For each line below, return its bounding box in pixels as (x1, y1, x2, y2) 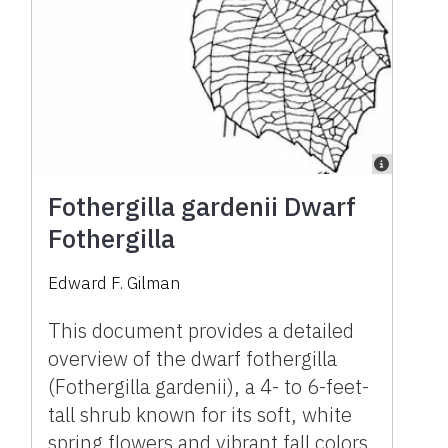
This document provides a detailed (48, 317, 355, 345)
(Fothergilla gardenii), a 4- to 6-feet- (48, 373, 370, 401)
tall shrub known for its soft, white (48, 401, 353, 429)
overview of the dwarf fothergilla (48, 345, 338, 373)
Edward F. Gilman (48, 272, 181, 295)
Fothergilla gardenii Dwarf (48, 189, 357, 224)
